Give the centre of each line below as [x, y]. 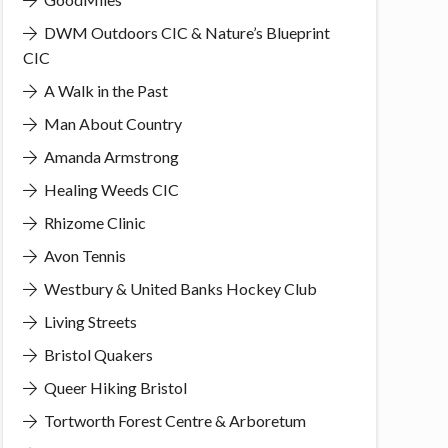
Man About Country [111, 123]
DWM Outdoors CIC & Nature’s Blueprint [185, 32]
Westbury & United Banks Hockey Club [178, 288]
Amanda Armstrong [109, 156]
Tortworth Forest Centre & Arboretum [173, 420]
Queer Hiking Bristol [113, 387]
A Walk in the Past [104, 90]
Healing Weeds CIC [109, 189]
